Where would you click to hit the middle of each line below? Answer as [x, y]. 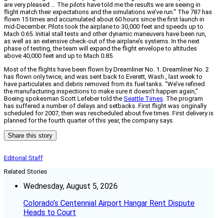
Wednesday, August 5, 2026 [71, 186]
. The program [183, 99]
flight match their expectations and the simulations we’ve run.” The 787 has [108, 12]
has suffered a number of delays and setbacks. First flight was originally [105, 106]
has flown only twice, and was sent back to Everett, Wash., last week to [103, 77]
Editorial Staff [23, 158]
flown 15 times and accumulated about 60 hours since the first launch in [104, 19]
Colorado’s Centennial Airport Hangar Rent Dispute [109, 203]
